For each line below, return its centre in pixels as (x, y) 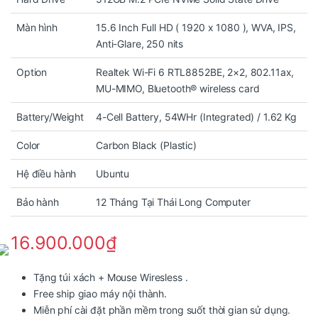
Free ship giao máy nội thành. (100, 294)
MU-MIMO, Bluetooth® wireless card (178, 89)
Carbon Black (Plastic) (146, 146)
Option (32, 72)
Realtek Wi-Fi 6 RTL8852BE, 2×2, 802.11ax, (195, 72)
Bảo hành (38, 202)
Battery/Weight (50, 117)
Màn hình (37, 28)
